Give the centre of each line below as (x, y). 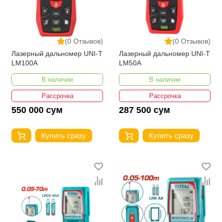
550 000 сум (37, 110)
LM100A (25, 63)
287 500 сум (144, 110)
